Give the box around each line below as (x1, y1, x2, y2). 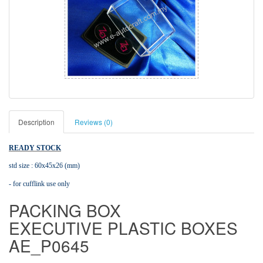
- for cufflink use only (9, 180, 70, 188)
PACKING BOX (9, 198, 121, 222)
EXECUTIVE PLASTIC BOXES (9, 216, 238, 240)
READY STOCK (9, 144, 61, 153)
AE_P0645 (9, 234, 89, 258)
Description (18, 117, 55, 127)
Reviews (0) (75, 117, 113, 127)
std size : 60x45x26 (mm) (9, 161, 80, 170)
